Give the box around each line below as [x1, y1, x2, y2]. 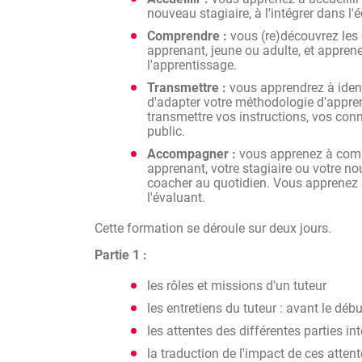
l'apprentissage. [147, 57, 237, 73]
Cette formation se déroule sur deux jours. [95, 221, 331, 236]
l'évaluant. [147, 190, 205, 205]
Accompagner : [147, 146, 236, 162]
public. [147, 124, 185, 139]
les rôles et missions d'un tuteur [147, 278, 326, 293]
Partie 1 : [95, 247, 147, 263]
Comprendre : [147, 28, 230, 44]
